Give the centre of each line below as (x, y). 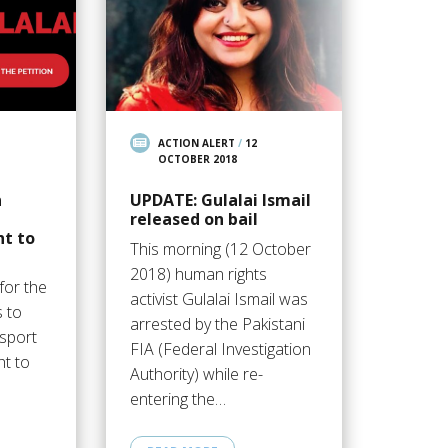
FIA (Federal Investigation (220, 349)
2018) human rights (198, 274)
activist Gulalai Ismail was (218, 299)
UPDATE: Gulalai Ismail (220, 200)
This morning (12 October (220, 249)
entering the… (177, 399)
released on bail (193, 219)
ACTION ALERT (196, 143)
